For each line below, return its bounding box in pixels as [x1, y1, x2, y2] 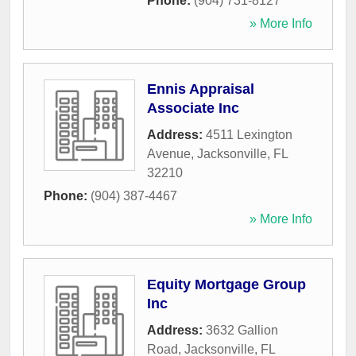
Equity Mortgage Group [147, 277, 306, 293]
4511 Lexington [206, 128, 292, 142]
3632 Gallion [206, 323, 278, 338]
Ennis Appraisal [147, 81, 254, 98]
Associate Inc [147, 100, 239, 117]
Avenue [147, 147, 191, 161]
